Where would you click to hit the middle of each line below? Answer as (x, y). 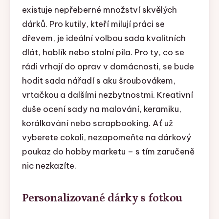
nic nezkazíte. (49, 166)
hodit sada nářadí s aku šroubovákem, (99, 81)
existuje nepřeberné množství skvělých (99, 10)
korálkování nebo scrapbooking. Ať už (97, 123)
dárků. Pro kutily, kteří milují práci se (93, 24)
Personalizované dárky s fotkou (102, 198)
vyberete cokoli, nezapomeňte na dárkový (106, 138)
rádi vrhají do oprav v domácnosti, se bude (108, 67)
